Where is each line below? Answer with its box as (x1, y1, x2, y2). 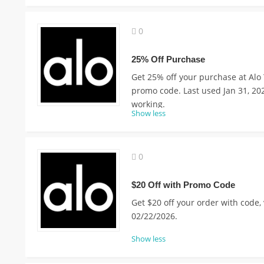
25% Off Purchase (131, 54, 205, 64)
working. (131, 98, 165, 110)
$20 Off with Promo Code (131, 180, 235, 190)
